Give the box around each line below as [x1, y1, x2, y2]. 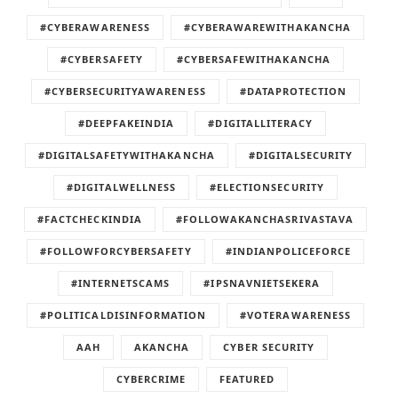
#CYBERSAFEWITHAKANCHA [176, 52, 330, 67]
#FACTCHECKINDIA [37, 212, 142, 227]
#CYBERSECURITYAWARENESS [44, 84, 206, 99]
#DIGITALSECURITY [248, 148, 354, 163]
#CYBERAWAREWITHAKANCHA [183, 20, 351, 35]
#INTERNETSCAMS [70, 276, 171, 291]
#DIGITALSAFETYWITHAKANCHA [37, 148, 215, 163]
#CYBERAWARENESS [40, 20, 150, 35]
